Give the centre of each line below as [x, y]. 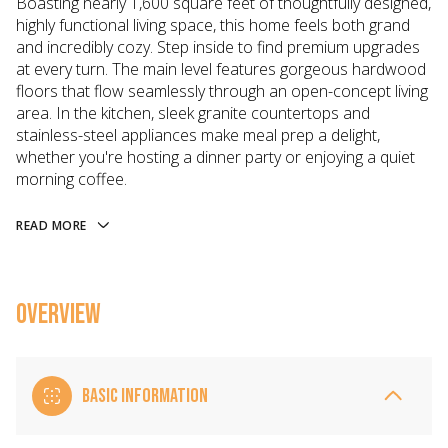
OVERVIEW [58, 314]
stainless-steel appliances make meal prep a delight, [198, 135]
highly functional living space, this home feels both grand [213, 25]
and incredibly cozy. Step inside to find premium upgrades [218, 47]
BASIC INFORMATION [145, 395]
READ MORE [51, 225]
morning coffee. [71, 179]
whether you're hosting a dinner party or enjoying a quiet [215, 157]
